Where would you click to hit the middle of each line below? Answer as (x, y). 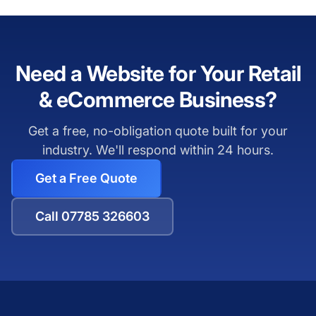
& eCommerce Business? (158, 100)
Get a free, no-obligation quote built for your (158, 131)
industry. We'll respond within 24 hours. (158, 150)
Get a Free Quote (86, 178)
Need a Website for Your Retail (158, 74)
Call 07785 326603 (92, 217)
